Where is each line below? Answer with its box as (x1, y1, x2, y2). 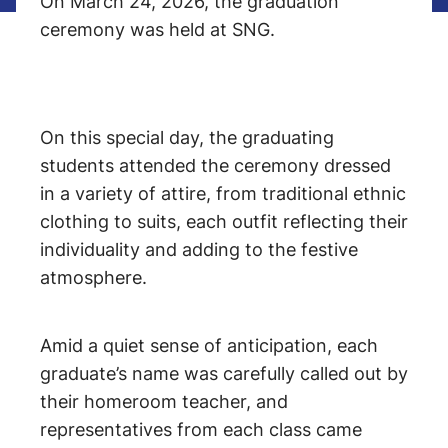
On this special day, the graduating (40, 127, 334, 148)
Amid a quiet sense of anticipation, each (40, 335, 378, 356)
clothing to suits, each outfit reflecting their (40, 211, 408, 232)
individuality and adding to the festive (40, 239, 358, 260)
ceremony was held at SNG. (40, 19, 275, 40)
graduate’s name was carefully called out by (40, 363, 408, 384)
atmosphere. (40, 267, 147, 288)
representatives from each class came (40, 419, 362, 440)
